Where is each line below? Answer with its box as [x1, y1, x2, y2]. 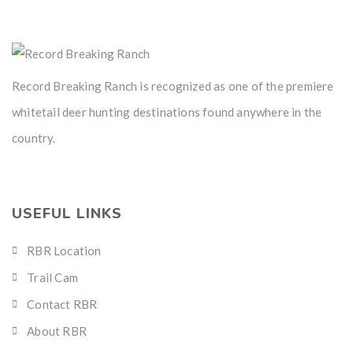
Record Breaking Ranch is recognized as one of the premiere [12, 79, 334, 94]
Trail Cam [27, 270, 79, 285]
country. [12, 131, 56, 146]
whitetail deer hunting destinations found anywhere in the [12, 105, 322, 120]
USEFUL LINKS [12, 204, 122, 224]
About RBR [27, 324, 87, 339]
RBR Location [27, 243, 102, 258]
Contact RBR [27, 297, 98, 312]
